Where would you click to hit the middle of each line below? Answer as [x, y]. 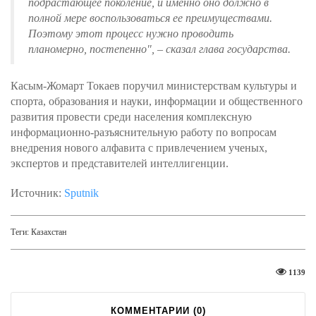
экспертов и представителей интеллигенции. [120, 163]
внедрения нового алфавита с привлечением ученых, [139, 148]
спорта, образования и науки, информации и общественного [157, 101]
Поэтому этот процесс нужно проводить [131, 34]
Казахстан [49, 232]
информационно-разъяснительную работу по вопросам [144, 132]
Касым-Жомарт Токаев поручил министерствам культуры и [154, 86]
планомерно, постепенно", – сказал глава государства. [159, 49]
